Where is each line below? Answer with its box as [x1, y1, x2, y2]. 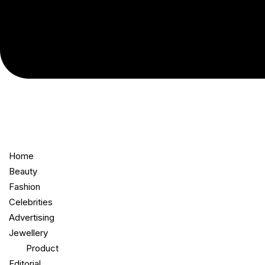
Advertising [9, 212, 54, 223]
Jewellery [9, 227, 48, 238]
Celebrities [9, 196, 53, 208]
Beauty [9, 166, 37, 177]
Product [26, 243, 59, 254]
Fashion [9, 181, 40, 192]
